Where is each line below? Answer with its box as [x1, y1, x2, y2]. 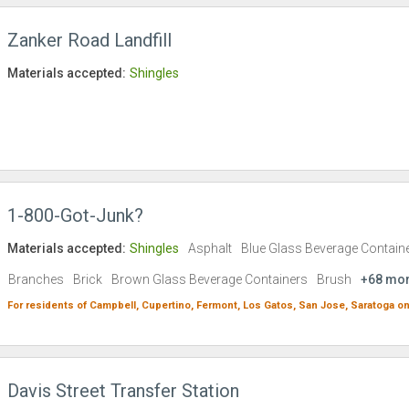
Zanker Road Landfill [7, 29, 172, 52]
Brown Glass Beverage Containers [111, 272, 308, 288]
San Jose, [299, 299, 348, 312]
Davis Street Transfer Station [7, 380, 239, 403]
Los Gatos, [243, 299, 296, 312]
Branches [8, 272, 64, 288]
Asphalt [188, 241, 232, 257]
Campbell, [89, 299, 139, 312]
